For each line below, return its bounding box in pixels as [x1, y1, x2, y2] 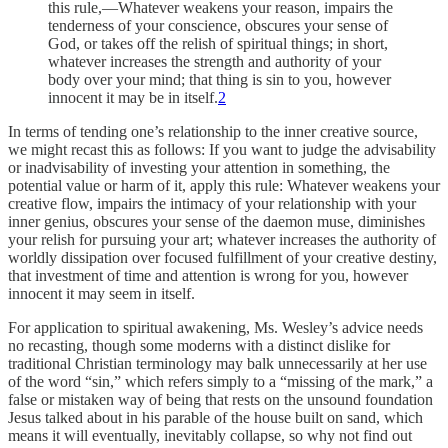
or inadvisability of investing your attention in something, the [8, 158, 390, 176]
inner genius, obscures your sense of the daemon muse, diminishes [8, 212, 425, 230]
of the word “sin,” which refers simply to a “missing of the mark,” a [8, 372, 433, 390]
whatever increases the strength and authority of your [48, 52, 381, 70]
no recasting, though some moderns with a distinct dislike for [8, 336, 390, 354]
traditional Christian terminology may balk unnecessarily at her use [8, 354, 427, 372]
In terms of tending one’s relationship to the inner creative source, [8, 122, 418, 140]
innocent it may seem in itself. [8, 284, 195, 302]
